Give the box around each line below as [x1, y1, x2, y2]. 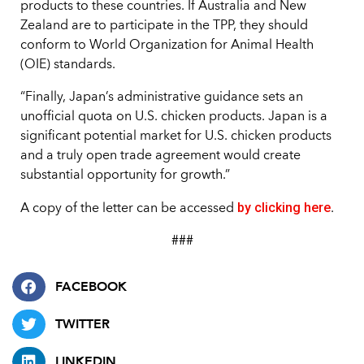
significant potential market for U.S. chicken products [20, 130, 331, 144]
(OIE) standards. [20, 58, 115, 72]
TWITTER [54, 314, 110, 333]
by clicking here [237, 200, 331, 216]
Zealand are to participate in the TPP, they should [20, 19, 308, 33]
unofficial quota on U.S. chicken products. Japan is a [20, 110, 327, 124]
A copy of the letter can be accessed [20, 202, 237, 216]
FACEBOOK [54, 277, 127, 296]
